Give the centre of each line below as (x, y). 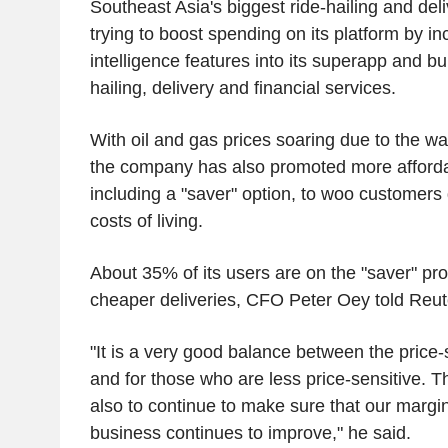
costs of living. (146, 220)
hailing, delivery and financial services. (242, 87)
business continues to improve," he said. (250, 432)
